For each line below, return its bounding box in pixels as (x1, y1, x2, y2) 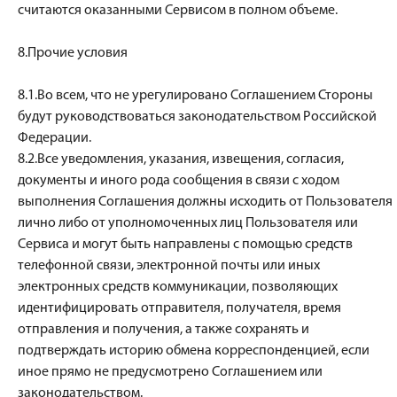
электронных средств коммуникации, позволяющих (18, 280, 338, 294)
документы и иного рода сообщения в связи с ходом (18, 174, 339, 188)
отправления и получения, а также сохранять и (18, 323, 309, 337)
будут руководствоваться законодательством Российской (18, 110, 377, 124)
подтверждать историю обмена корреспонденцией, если (18, 344, 370, 358)
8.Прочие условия (18, 46, 128, 60)
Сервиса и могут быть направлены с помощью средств (18, 237, 353, 252)
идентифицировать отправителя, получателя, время (18, 301, 341, 315)
